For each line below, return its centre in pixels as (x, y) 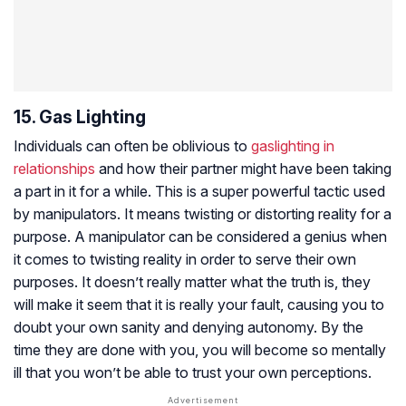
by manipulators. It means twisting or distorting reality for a (203, 214)
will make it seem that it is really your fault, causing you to (199, 305)
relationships (54, 169)
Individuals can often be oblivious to (132, 146)
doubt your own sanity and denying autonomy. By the (188, 328)
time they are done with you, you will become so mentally (200, 350)
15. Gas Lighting (80, 117)
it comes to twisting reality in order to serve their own (185, 260)
